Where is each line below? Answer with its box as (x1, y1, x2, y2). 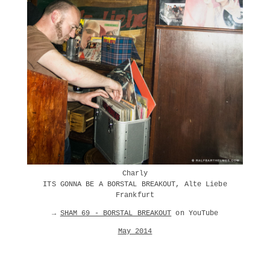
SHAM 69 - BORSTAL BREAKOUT (60, 209, 172, 218)
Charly (122, 169, 148, 178)
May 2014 (118, 227, 152, 236)
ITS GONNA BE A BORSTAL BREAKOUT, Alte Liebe (43, 180, 227, 189)
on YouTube (171, 209, 219, 218)
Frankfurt (116, 190, 154, 199)
